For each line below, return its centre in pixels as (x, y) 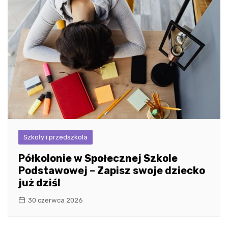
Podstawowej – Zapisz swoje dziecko (112, 171)
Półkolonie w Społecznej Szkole (98, 159)
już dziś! (39, 183)
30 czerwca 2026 (55, 201)
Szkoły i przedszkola (55, 137)
